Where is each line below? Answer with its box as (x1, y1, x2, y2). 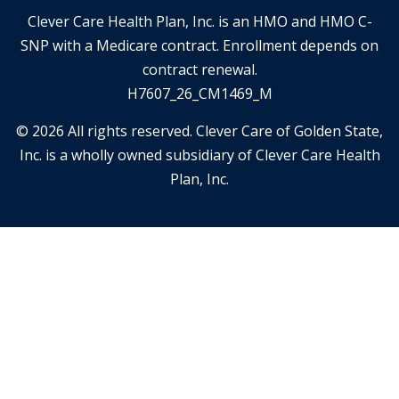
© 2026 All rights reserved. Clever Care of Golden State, (16, 121, 383, 142)
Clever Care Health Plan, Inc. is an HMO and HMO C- (27, 12, 372, 32)
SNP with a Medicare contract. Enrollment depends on (20, 36, 379, 56)
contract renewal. (142, 60, 257, 80)
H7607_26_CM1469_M (126, 84, 273, 104)
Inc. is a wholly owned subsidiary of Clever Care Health (19, 145, 380, 166)
